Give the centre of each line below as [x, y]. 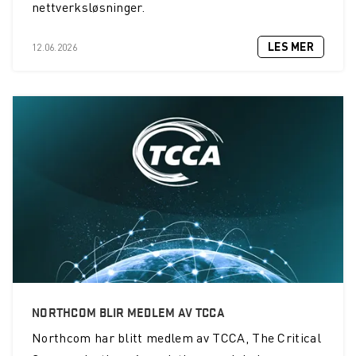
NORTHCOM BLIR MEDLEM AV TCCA [128, 311]
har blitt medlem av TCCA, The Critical [208, 337]
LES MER [291, 47]
